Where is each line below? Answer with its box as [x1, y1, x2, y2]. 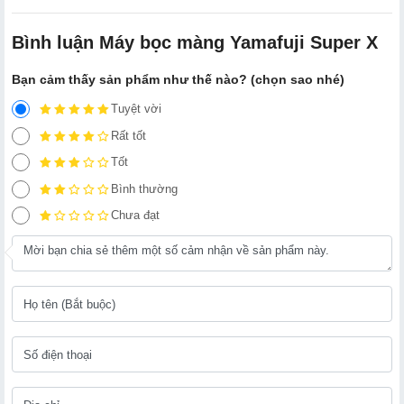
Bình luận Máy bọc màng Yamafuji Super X [12, 32, 378, 52]
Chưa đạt [111, 208, 160, 223]
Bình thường [111, 181, 178, 196]
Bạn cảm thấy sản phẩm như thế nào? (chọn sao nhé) [12, 71, 344, 87]
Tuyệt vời [111, 101, 161, 115]
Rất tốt [111, 128, 146, 142]
